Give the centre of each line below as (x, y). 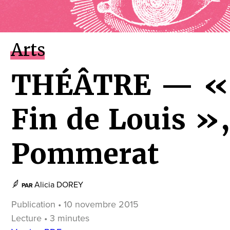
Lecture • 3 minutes (50, 218)
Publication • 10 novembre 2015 (75, 204)
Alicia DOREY (59, 185)
